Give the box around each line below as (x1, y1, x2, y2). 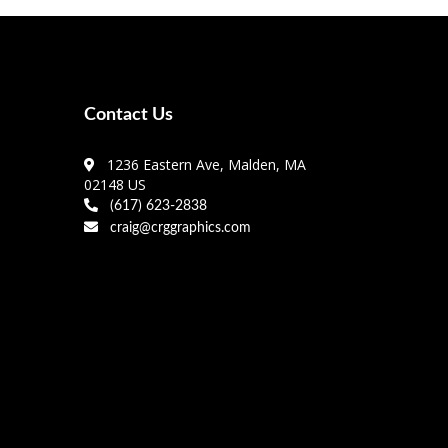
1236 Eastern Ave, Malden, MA (98, 154, 306, 174)
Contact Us (83, 105, 173, 124)
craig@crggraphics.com (101, 220, 251, 235)
